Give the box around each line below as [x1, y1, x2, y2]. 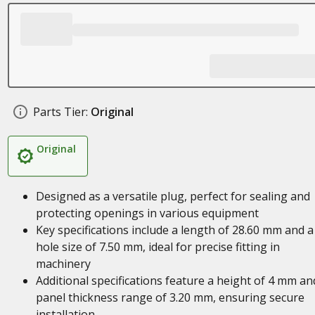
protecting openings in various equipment [35, 205, 259, 221]
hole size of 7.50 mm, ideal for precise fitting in [35, 239, 280, 255]
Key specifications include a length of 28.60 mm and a [35, 222, 314, 238]
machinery [35, 256, 91, 271]
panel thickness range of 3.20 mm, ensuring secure [35, 290, 304, 305]
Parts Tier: [32, 104, 88, 120]
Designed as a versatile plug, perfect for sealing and [35, 188, 310, 204]
